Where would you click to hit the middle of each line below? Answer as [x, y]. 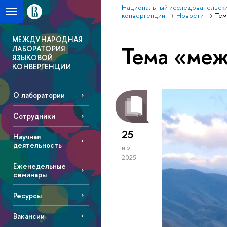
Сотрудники [34, 116]
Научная [27, 137]
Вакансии [29, 216]
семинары [30, 174]
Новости [190, 15]
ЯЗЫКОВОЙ [33, 58]
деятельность [37, 145]
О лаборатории [39, 95]
